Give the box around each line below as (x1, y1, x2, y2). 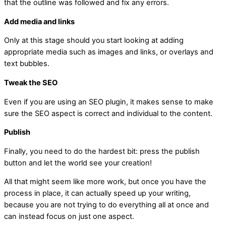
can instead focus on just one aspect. (4, 212, 134, 221)
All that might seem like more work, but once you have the (4, 177, 206, 187)
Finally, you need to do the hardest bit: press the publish (4, 146, 200, 156)
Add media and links (4, 17, 75, 26)
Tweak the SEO (4, 78, 58, 88)
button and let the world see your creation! (4, 158, 152, 167)
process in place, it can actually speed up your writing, (4, 189, 191, 198)
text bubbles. (4, 59, 49, 69)
